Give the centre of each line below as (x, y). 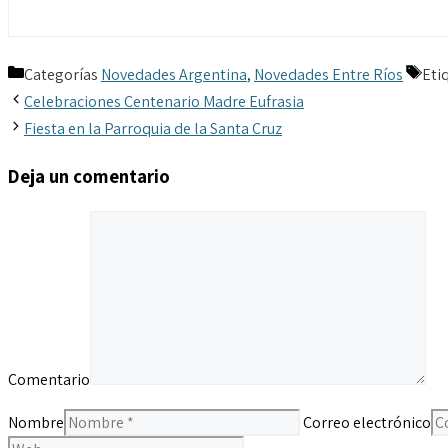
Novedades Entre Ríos (328, 75)
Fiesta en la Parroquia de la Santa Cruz (153, 129)
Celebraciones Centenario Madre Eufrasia (164, 102)
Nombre (36, 422)
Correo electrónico (367, 422)
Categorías (62, 75)
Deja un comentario (89, 176)
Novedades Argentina (174, 75)
